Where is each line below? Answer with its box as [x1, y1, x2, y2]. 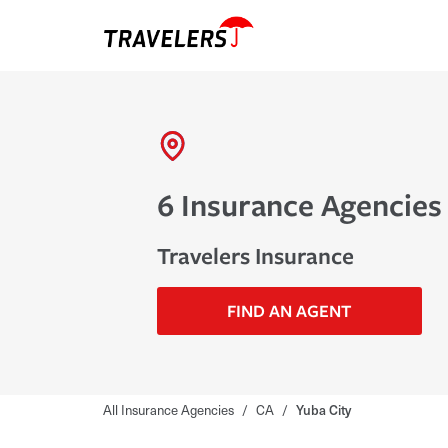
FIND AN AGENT [227, 298, 352, 322]
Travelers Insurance [156, 239, 354, 271]
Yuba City [296, 400, 351, 420]
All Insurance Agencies [103, 400, 234, 420]
